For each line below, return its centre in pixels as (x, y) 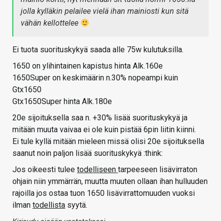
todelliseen (97, 170)
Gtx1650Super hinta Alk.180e (62, 102)
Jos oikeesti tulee (45, 170)
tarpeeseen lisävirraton (158, 170)
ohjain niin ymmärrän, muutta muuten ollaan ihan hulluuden (110, 182)
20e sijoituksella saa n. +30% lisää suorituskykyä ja (100, 118)
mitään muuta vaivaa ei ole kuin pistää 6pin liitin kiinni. (104, 130)
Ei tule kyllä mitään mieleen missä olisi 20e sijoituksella (108, 142)
